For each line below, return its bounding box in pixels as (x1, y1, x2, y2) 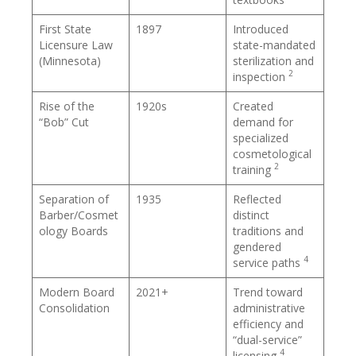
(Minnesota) (39, 52, 101, 68)
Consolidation (39, 300, 110, 315)
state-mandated (233, 37, 315, 52)
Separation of (39, 191, 109, 207)
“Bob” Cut (39, 114, 89, 130)
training (233, 161, 274, 177)
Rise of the (39, 98, 95, 114)
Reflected (233, 191, 281, 207)
